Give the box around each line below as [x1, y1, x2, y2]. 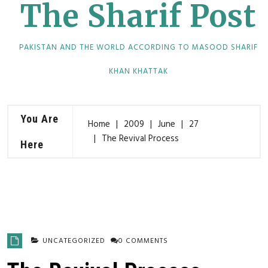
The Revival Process [102, 132, 179, 146]
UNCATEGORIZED [42, 235, 105, 247]
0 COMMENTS [118, 235, 168, 247]
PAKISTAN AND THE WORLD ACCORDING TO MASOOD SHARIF [19, 41, 258, 54]
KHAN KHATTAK [109, 65, 168, 78]
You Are [20, 112, 59, 125]
